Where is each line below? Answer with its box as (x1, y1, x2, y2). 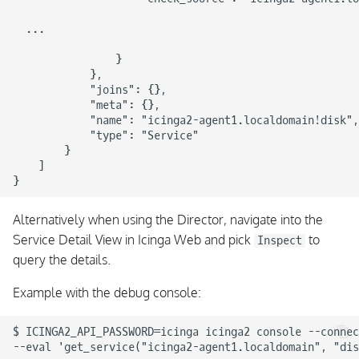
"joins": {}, (13, 83, 167, 97)
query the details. (13, 252, 111, 268)
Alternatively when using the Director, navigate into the (13, 212, 323, 228)
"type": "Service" (13, 128, 199, 143)
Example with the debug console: (13, 284, 201, 301)
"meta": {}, (13, 98, 160, 112)
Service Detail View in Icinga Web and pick (13, 232, 254, 248)
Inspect (257, 234, 302, 248)
